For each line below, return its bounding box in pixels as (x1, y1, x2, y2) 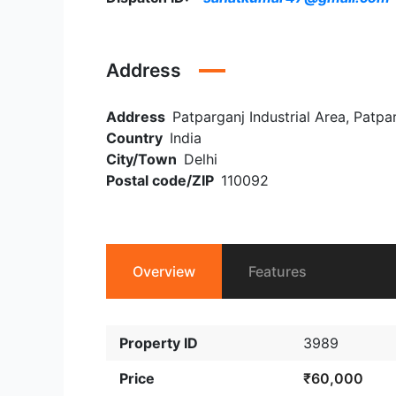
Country (106, 129, 163, 147)
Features (248, 263, 307, 280)
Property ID (119, 334, 198, 352)
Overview (133, 263, 195, 280)
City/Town (106, 150, 177, 168)
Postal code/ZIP (106, 171, 214, 189)
